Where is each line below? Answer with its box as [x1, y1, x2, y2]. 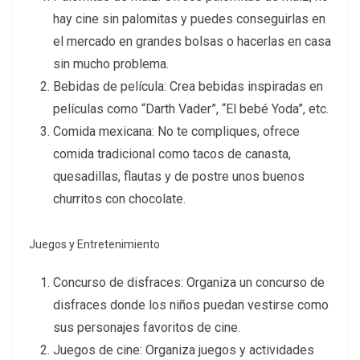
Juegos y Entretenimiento [29, 238, 160, 252]
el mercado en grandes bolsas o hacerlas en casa [53, 34, 331, 50]
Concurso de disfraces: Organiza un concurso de [53, 275, 325, 291]
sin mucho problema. [53, 56, 169, 72]
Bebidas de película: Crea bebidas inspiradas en [53, 79, 323, 95]
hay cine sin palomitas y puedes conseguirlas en [53, 11, 325, 27]
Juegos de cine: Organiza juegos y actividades [53, 342, 314, 358]
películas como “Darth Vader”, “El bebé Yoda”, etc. [53, 101, 329, 117]
